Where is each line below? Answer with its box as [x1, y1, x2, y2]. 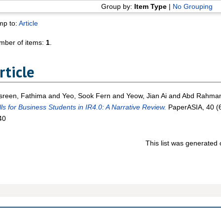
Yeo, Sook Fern [62, 91, 110, 100]
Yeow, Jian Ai [126, 91, 167, 100]
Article [18, 19, 38, 28]
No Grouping [172, 2, 213, 11]
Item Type [134, 2, 167, 11]
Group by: [101, 2, 134, 11]
